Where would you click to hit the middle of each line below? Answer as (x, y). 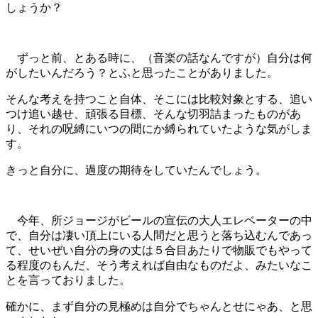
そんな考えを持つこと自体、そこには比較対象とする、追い (159, 99)
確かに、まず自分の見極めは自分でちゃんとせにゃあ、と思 (159, 306)
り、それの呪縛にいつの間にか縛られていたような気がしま (159, 128)
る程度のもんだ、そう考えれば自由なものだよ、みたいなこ (159, 265)
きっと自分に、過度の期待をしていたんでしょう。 (136, 170)
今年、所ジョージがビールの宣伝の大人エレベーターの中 (159, 220)
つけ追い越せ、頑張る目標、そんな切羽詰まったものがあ (153, 114)
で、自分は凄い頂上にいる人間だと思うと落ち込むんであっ (159, 235)
